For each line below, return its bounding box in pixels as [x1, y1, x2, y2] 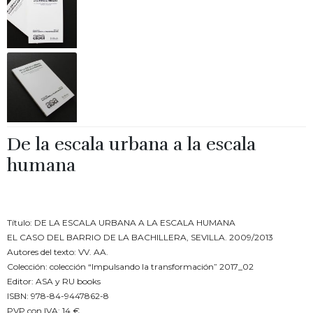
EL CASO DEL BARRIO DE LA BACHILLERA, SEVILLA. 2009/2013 [7, 232, 273, 242]
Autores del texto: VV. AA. [7, 247, 108, 257]
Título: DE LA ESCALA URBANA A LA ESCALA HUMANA [7, 217, 235, 228]
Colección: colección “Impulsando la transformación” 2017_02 [7, 261, 254, 272]
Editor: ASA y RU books [7, 276, 101, 286]
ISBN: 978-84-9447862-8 [7, 291, 109, 301]
